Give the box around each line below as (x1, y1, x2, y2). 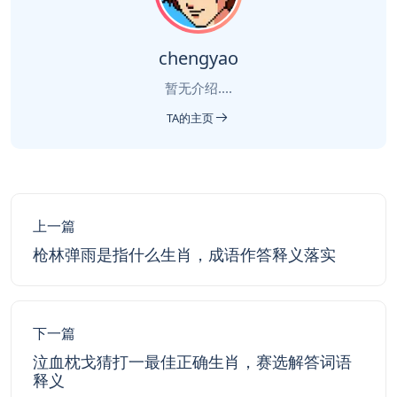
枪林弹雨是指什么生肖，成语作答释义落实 (33, 244, 336, 265)
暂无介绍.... (165, 79, 232, 97)
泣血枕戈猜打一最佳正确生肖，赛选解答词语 (33, 351, 352, 372)
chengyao (159, 46, 238, 70)
